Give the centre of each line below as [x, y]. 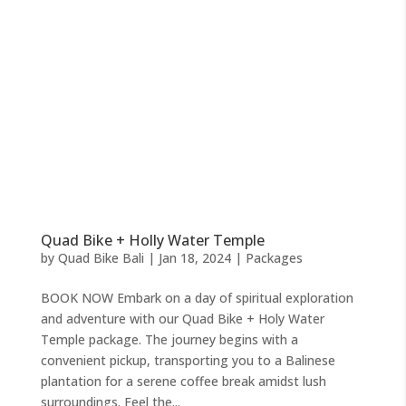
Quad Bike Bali [101, 257]
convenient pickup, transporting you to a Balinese [188, 360]
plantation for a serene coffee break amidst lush [183, 381]
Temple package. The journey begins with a [169, 339]
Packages [274, 257]
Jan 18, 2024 [194, 257]
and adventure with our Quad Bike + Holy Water [182, 318]
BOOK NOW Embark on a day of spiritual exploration [197, 297]
